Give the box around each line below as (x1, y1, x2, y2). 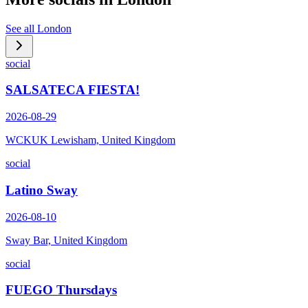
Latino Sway (5, 182, 78, 197)
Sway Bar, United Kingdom (5, 234, 127, 246)
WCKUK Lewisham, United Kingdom (5, 134, 175, 146)
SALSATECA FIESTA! (5, 82, 140, 98)
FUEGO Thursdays (5, 283, 117, 298)
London (37, 22, 71, 34)
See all (5, 22, 37, 34)
